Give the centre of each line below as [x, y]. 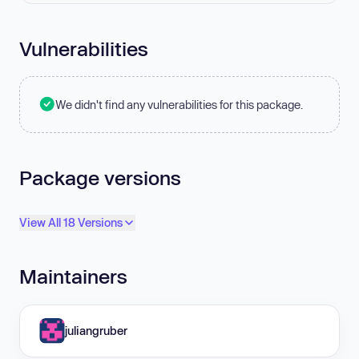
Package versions [100, 177]
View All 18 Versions [71, 223]
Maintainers [73, 276]
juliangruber [96, 330]
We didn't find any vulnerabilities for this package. [179, 104]
